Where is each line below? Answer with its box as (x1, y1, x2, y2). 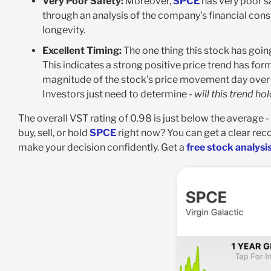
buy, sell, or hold (18, 127, 90, 139)
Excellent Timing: (42, 45, 122, 57)
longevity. (42, 24, 85, 36)
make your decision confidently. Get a (18, 142, 186, 154)
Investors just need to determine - (42, 88, 194, 100)
